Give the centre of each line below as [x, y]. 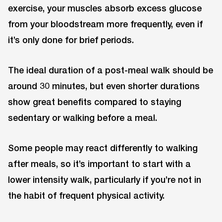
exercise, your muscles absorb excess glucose [105, 8]
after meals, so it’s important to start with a [99, 163]
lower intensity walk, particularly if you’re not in [105, 179]
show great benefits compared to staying [95, 101]
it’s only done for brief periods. [71, 40]
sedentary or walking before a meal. [83, 117]
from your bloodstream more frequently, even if [105, 24]
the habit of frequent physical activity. [86, 195]
